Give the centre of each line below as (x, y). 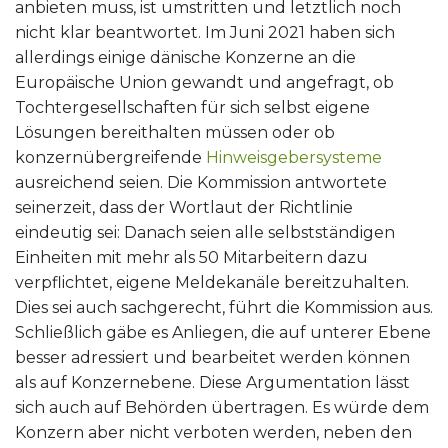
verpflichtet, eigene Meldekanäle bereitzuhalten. (212, 282)
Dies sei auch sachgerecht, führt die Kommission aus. (224, 307)
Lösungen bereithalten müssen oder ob (175, 132)
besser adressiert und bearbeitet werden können (212, 357)
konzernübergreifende (110, 157)
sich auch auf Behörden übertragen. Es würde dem (222, 407)
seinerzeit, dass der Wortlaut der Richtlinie (184, 207)
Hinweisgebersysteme (294, 157)
